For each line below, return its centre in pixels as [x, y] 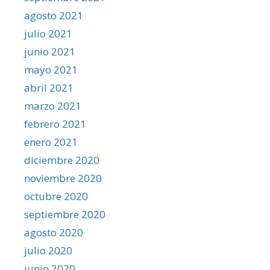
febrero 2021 [55, 124]
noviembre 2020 [63, 178]
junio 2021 [50, 51]
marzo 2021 [53, 105]
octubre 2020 [56, 196]
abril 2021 [49, 87]
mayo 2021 [51, 69]
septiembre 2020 [65, 214]
